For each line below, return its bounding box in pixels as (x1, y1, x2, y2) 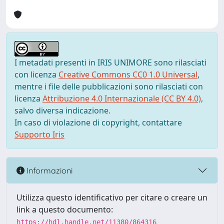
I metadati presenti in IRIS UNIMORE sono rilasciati (14, 57, 206, 68)
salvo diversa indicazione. (14, 105, 110, 116)
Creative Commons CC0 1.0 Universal (58, 69, 197, 80)
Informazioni (24, 165, 72, 175)
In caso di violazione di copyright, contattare (14, 117, 182, 128)
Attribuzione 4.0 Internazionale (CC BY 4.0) (42, 93, 201, 104)
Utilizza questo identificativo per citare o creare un (16, 192, 207, 203)
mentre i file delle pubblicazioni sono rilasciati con (14, 81, 203, 92)
